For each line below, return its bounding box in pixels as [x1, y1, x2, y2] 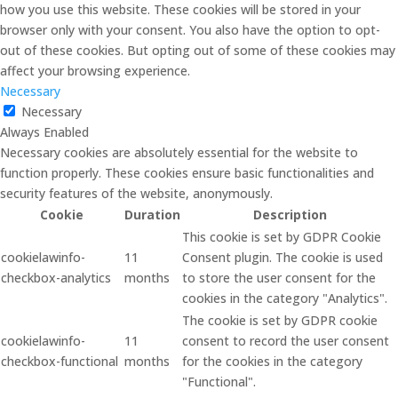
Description [252, 206, 327, 223]
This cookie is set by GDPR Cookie [182, 228, 381, 245]
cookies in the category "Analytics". [182, 290, 387, 306]
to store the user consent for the [182, 269, 376, 286]
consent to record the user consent [182, 332, 389, 349]
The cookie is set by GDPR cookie [182, 312, 378, 329]
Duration [124, 206, 180, 223]
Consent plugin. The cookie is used [182, 249, 383, 266]
